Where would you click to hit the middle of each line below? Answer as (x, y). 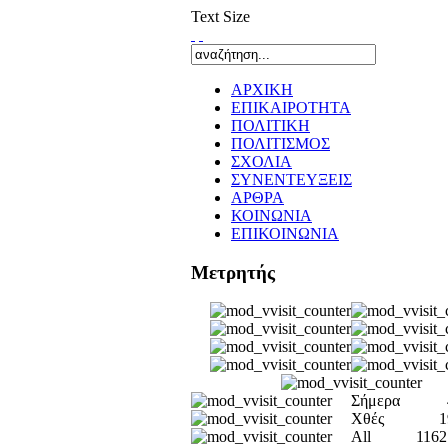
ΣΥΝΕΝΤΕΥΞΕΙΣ (291, 179)
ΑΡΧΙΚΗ (262, 89)
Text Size (220, 16)
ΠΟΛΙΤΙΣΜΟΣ (280, 143)
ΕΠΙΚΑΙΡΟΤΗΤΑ (291, 107)
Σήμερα (375, 401)
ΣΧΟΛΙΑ (261, 161)
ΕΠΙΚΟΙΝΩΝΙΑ (285, 233)
